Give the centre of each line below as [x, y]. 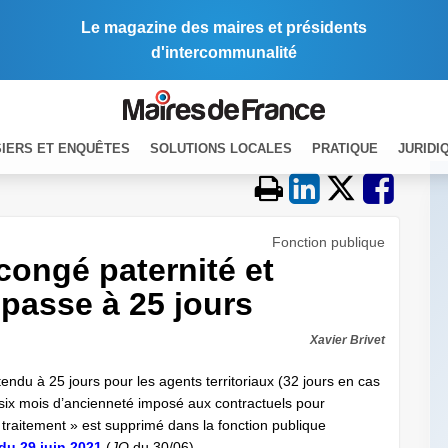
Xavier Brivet [347, 340]
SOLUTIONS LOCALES [221, 148]
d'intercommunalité [224, 52]
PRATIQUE [345, 148]
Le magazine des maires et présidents [224, 27]
